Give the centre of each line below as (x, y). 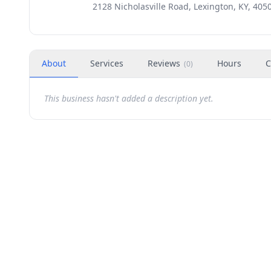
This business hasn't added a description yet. (129, 98)
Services (107, 63)
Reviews (164, 63)
